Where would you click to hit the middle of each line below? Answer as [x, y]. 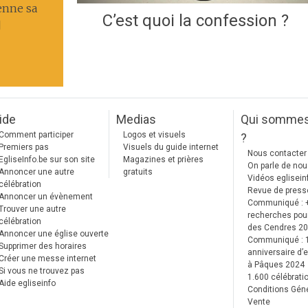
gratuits [138, 172]
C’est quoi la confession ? [196, 20]
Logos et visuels [154, 135]
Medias [136, 119]
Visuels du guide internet [171, 147]
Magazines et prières [163, 159]
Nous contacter [277, 153]
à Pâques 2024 [276, 265]
